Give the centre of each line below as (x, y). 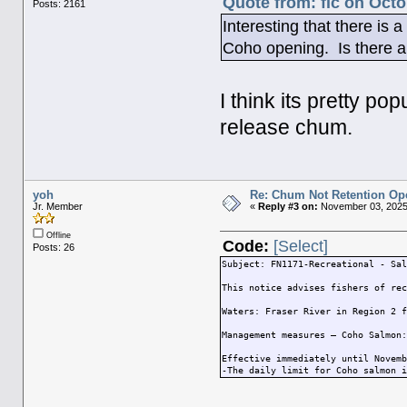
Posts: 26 (53, 248)
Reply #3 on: (288, 207)
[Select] (301, 247)
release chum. (287, 128)
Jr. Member (57, 207)
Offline (57, 236)
